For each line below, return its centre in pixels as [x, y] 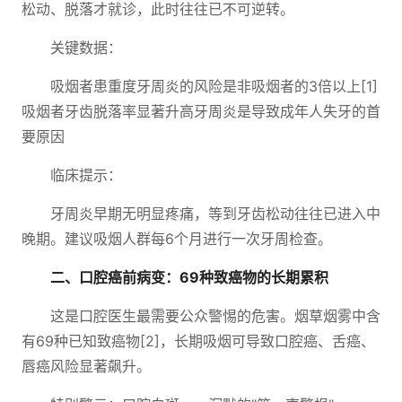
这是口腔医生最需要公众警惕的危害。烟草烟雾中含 [215, 316]
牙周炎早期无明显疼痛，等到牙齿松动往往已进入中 [215, 214]
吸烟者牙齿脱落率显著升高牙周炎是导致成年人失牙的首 [201, 111]
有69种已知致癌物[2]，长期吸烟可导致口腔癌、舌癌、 [198, 341]
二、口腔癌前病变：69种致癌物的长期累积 [189, 277]
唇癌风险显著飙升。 [86, 366]
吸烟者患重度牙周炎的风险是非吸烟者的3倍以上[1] [214, 86]
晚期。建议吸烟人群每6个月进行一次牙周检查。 [177, 239]
